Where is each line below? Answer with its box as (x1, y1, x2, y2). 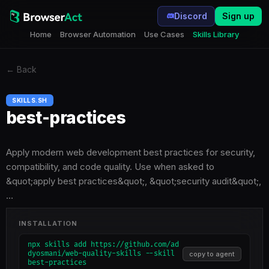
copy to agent (189, 249, 235, 258)
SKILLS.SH (12, 97, 47, 104)
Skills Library (193, 29, 239, 39)
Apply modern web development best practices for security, (6, 147, 255, 158)
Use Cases (144, 29, 184, 39)
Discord (174, 11, 207, 21)
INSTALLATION (19, 219, 77, 228)
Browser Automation (60, 29, 136, 39)
